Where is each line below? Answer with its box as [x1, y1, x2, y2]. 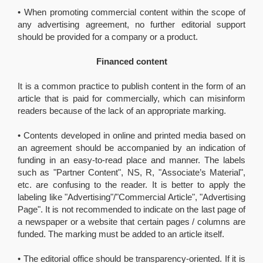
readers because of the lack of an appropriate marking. [18, 105, 226, 116]
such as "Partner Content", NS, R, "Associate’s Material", [18, 167, 245, 177]
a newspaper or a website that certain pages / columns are [18, 216, 245, 227]
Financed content [96, 56, 167, 66]
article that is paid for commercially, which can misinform [18, 93, 245, 103]
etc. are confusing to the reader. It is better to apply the [18, 179, 245, 190]
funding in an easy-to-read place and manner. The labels [18, 154, 245, 165]
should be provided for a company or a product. [18, 31, 198, 42]
